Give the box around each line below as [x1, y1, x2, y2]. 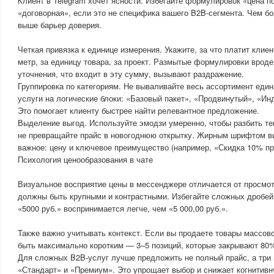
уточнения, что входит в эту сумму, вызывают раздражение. [18, 68, 244, 80]
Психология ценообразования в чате [18, 154, 153, 165]
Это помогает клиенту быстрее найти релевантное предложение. [18, 105, 259, 116]
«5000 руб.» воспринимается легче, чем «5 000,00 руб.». [18, 202, 228, 214]
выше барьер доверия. [18, 19, 102, 31]
